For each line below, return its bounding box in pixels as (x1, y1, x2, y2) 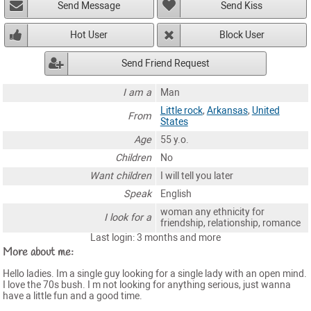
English (160, 187, 192, 200)
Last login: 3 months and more (90, 231, 221, 244)
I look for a (104, 211, 152, 224)
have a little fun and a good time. (3, 289, 142, 302)
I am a (123, 86, 152, 99)
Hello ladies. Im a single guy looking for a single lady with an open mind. (3, 267, 307, 280)
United (251, 104, 280, 117)
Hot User (70, 28, 108, 41)
